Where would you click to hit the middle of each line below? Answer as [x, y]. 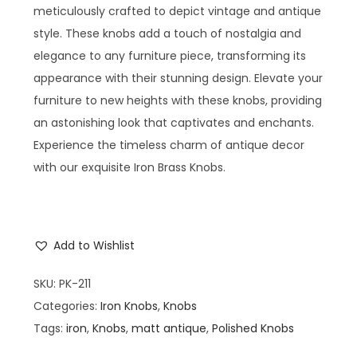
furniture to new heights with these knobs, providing [178, 101]
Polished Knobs [253, 329]
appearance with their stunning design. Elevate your [178, 78]
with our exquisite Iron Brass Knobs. [129, 168]
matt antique [169, 329]
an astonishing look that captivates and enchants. [174, 123]
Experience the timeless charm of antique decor [169, 145]
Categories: [67, 306]
